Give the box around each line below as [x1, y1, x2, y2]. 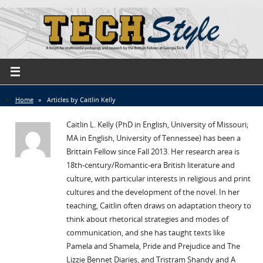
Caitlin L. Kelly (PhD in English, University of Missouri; [66, 120, 248, 130]
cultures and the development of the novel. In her [66, 187, 240, 198]
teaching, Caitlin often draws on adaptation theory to [66, 201, 251, 211]
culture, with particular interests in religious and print [66, 174, 251, 184]
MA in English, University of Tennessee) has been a [66, 133, 241, 144]
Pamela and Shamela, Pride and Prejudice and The [66, 241, 240, 252]
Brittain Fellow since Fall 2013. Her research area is [66, 147, 240, 157]
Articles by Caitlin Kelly [46, 95, 116, 104]
